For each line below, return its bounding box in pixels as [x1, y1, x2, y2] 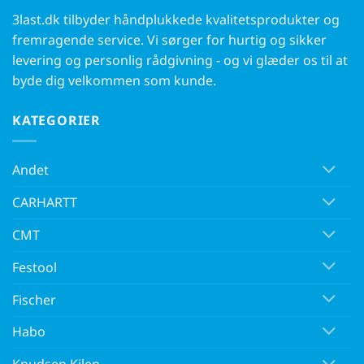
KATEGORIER [12, 110, 101, 129]
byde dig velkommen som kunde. [12, 71, 216, 89]
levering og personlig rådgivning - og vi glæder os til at [12, 50, 348, 69]
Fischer [12, 290, 56, 309]
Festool [12, 258, 57, 276]
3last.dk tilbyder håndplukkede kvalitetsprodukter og [12, 10, 340, 28]
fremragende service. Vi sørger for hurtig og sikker [12, 30, 327, 49]
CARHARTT [12, 193, 77, 212]
